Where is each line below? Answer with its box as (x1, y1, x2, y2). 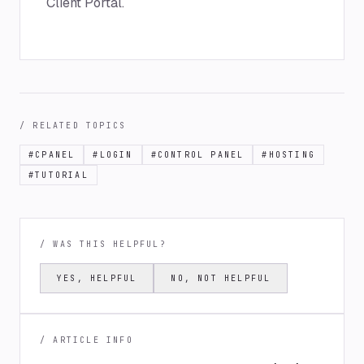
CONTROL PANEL (157, 149, 245, 160)
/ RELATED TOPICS (19, 120, 127, 131)
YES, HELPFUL (57, 273, 137, 284)
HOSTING (268, 149, 316, 160)
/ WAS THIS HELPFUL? (40, 239, 167, 249)
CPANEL (35, 149, 76, 160)
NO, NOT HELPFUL (171, 273, 271, 284)
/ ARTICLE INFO (40, 335, 133, 345)
